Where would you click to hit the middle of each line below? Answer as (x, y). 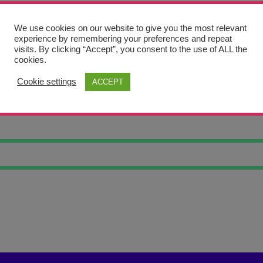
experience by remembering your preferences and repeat (123, 38)
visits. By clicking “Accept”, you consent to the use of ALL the (131, 49)
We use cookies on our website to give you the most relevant (130, 28)
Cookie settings (47, 82)
